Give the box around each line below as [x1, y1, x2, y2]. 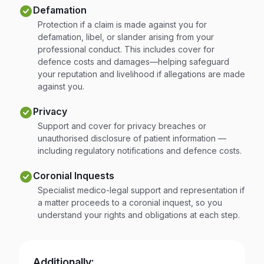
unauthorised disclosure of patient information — [38, 133, 226, 144]
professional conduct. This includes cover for [38, 44, 214, 55]
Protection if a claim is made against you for [38, 19, 207, 30]
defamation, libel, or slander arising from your [38, 32, 214, 42]
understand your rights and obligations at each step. [38, 210, 240, 220]
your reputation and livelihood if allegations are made [38, 69, 245, 80]
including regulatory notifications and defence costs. [38, 146, 242, 156]
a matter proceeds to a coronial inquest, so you [38, 197, 222, 208]
